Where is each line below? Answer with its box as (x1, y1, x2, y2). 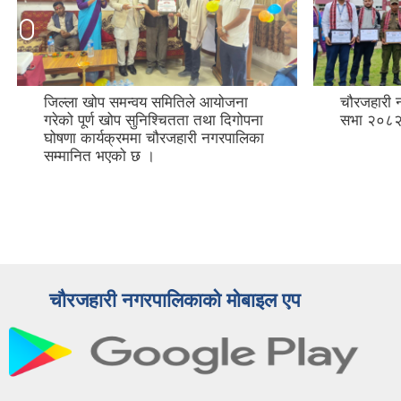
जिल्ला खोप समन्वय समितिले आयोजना (44, 94, 248, 112)
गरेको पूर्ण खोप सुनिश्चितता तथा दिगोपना (44, 112, 263, 130)
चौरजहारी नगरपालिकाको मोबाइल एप (49, 289, 301, 312)
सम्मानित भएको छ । (44, 148, 155, 166)
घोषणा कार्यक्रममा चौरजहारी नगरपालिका (44, 130, 264, 148)
